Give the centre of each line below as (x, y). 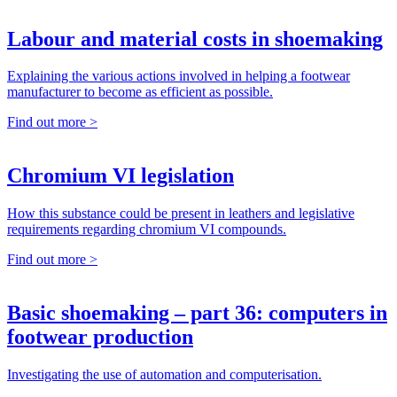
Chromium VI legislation (121, 176)
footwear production (100, 337)
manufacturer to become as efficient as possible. (140, 92)
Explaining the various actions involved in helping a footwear (179, 76)
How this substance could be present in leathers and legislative (181, 214)
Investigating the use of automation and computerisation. (164, 375)
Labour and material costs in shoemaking (195, 39)
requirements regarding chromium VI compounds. (147, 230)
